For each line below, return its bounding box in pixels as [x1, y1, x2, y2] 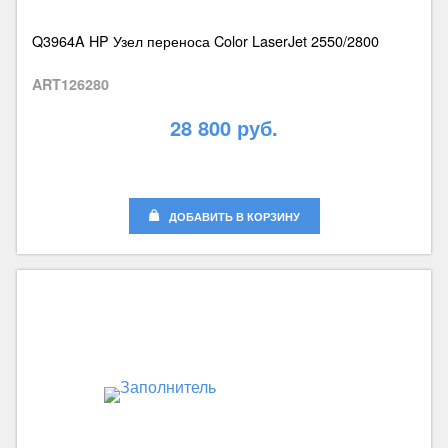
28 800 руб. [170, 113, 278, 143]
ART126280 [31, 74, 109, 95]
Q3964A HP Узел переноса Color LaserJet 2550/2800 [31, 30, 379, 52]
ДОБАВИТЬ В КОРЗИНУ [168, 208, 300, 225]
